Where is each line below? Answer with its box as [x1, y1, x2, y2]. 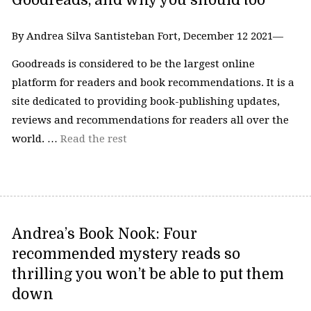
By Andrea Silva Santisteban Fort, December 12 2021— [11, 30, 283, 43]
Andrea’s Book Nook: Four [11, 225, 197, 242]
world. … [11, 132, 60, 145]
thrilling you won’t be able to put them [11, 265, 284, 283]
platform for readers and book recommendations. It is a [11, 76, 294, 89]
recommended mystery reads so [11, 245, 240, 262]
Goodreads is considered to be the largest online [11, 57, 255, 70]
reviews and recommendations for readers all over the [11, 113, 289, 126]
